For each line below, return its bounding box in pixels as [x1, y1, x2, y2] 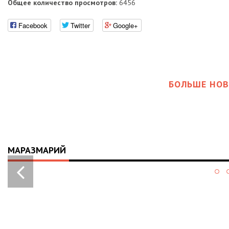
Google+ [113, 20, 138, 30]
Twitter [71, 20, 90, 30]
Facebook [18, 20, 48, 30]
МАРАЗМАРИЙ [8, 144, 66, 156]
